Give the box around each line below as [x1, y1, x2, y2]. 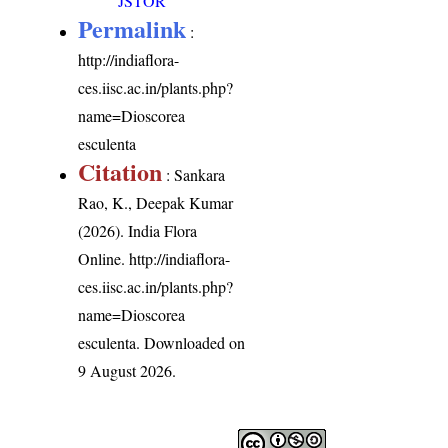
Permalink [78, 11, 187, 47]
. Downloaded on [136, 332, 246, 354]
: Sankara [162, 164, 226, 186]
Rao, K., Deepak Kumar [78, 192, 234, 214]
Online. [78, 248, 130, 270]
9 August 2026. [78, 360, 177, 382]
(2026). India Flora [78, 220, 198, 242]
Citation [78, 154, 163, 190]
